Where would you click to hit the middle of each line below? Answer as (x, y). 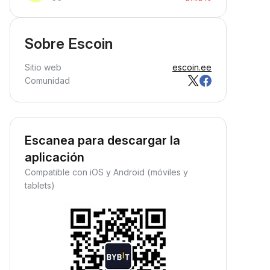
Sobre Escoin (69, 44)
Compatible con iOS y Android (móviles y (106, 172)
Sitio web (43, 67)
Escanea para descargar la (102, 140)
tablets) (40, 185)
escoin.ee (192, 67)
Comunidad (47, 80)
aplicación (55, 157)
